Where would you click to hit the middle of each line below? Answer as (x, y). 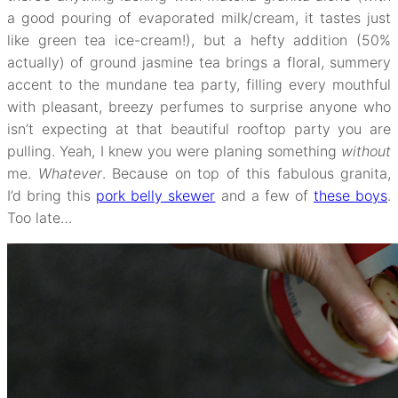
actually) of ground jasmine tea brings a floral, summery (199, 62)
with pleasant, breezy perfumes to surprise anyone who (199, 106)
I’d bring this (52, 195)
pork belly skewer (156, 195)
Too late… (40, 217)
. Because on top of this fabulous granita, (246, 173)
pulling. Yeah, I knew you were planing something (174, 151)
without (366, 151)
